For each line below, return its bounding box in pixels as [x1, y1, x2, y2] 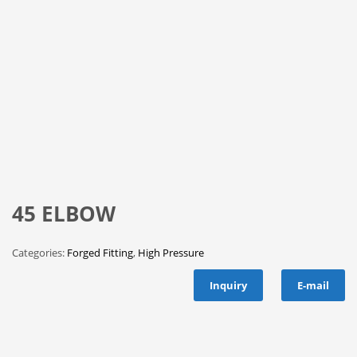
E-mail [297, 277, 329, 292]
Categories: [12, 245, 67, 260]
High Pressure [138, 245, 204, 260]
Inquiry [210, 277, 247, 292]
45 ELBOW [12, 198, 116, 228]
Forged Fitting [67, 245, 133, 260]
